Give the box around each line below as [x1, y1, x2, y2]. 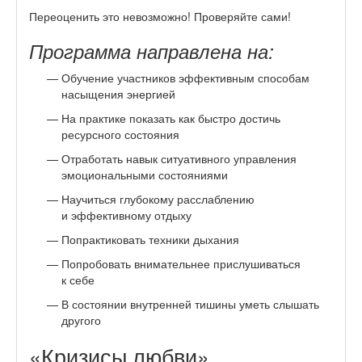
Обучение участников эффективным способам [61, 69, 309, 86]
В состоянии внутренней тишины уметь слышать [61, 295, 319, 312]
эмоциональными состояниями [61, 166, 228, 183]
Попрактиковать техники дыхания [61, 230, 239, 247]
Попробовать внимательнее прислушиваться [61, 255, 301, 271]
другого [61, 311, 101, 328]
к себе [61, 271, 95, 288]
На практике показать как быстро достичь [61, 109, 280, 126]
